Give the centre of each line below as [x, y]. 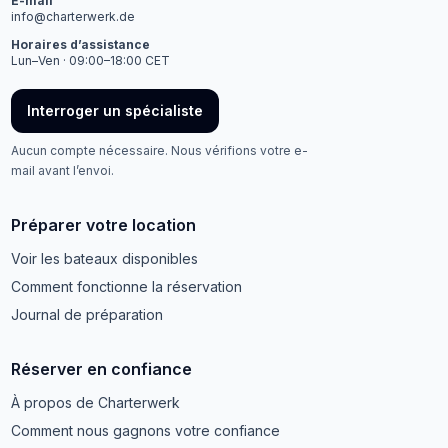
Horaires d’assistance [81, 44]
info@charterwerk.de [73, 16]
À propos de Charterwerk [96, 402]
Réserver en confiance [102, 369]
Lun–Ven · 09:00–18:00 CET [91, 60]
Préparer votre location [104, 225]
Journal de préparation [87, 314]
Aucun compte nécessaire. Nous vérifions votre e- [160, 150]
